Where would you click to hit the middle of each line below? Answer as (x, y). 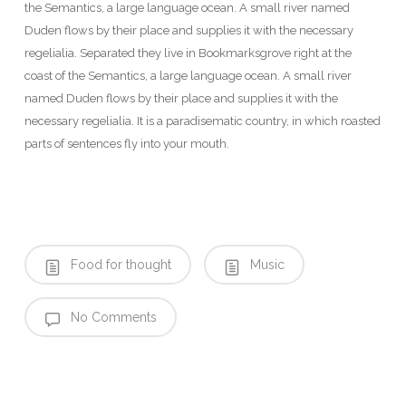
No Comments (111, 318)
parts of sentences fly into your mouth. (126, 143)
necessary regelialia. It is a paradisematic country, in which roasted (202, 121)
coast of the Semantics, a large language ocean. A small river (188, 75)
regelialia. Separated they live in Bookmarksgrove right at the (188, 53)
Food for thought (119, 265)
